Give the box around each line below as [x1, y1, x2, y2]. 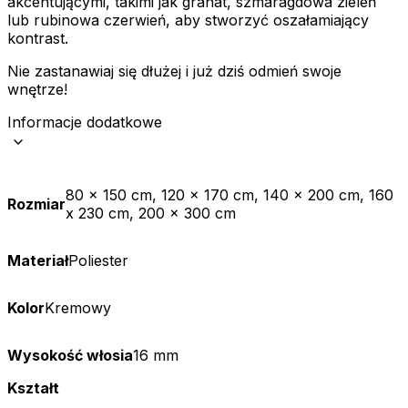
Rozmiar [7, 194, 66, 213]
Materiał [7, 250, 68, 270]
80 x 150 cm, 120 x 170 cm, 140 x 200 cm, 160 [66, 185, 393, 204]
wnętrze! [7, 79, 67, 98]
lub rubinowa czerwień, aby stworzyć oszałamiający [7, 10, 369, 29]
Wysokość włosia [7, 345, 133, 364]
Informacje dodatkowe [7, 112, 162, 131]
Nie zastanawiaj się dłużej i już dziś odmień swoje [7, 61, 342, 80]
